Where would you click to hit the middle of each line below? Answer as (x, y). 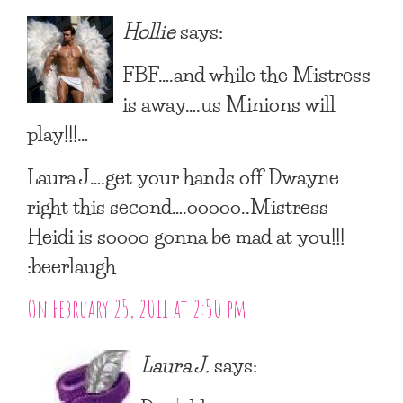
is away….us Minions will (229, 103)
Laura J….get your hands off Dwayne (183, 176)
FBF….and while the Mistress (246, 73)
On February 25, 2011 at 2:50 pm (137, 308)
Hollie (149, 30)
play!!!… (58, 133)
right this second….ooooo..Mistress (178, 206)
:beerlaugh (72, 265)
